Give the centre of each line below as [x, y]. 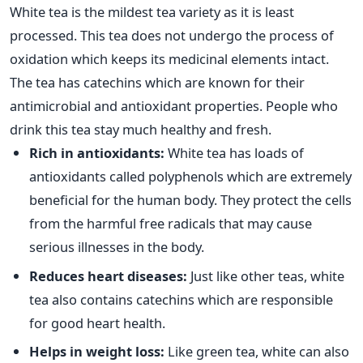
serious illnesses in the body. [117, 247]
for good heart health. [97, 322]
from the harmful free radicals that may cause [171, 224]
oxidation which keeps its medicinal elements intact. [169, 59]
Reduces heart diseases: [108, 275]
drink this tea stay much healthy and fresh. [141, 130]
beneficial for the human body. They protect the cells [190, 200]
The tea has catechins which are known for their [157, 83]
